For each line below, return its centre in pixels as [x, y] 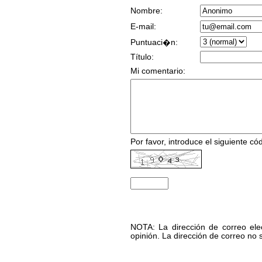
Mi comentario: [158, 71]
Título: [142, 57]
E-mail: [143, 27]
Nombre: [146, 11]
